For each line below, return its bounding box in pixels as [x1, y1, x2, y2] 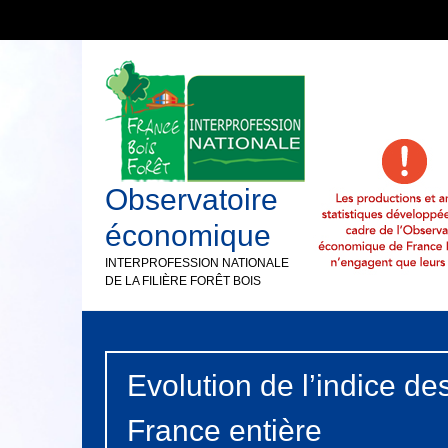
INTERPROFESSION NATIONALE [105, 256, 290, 270]
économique [105, 219, 272, 252]
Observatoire [105, 183, 279, 216]
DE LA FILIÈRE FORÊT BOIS [105, 274, 262, 288]
